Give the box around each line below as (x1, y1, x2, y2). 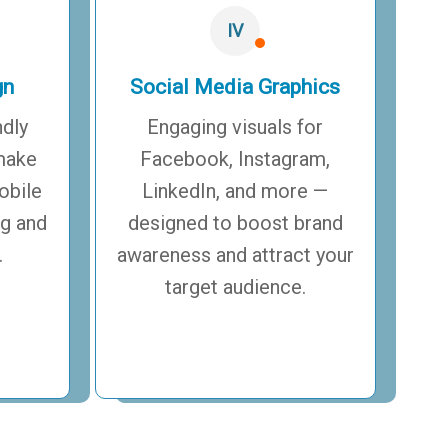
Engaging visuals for (147, 114, 324, 139)
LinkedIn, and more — (142, 178, 329, 203)
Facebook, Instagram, (140, 146, 331, 171)
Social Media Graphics (130, 74, 341, 99)
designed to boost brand (127, 210, 343, 235)
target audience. (164, 274, 306, 299)
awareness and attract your (116, 242, 354, 267)
